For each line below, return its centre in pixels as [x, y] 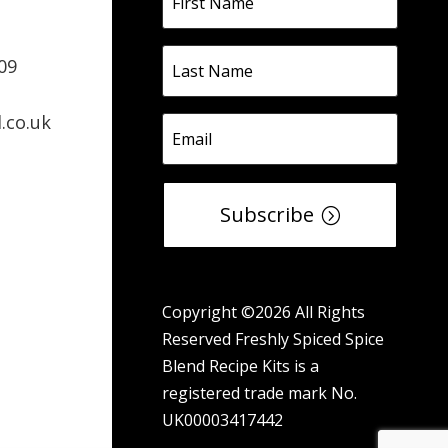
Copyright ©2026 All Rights [263, 312]
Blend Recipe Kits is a [240, 366]
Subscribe [267, 215]
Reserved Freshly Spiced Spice [273, 339]
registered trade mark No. [259, 393]
